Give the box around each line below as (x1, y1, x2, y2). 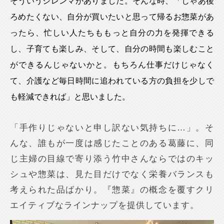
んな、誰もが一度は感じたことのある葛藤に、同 (10, 138, 214, 148)
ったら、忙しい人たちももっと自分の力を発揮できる (10, 28, 214, 37)
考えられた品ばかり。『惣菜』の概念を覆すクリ (10, 185, 214, 195)
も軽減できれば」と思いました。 (10, 92, 130, 101)
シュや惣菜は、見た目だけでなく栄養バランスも (10, 169, 214, 179)
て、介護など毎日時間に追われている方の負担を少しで (10, 76, 214, 85)
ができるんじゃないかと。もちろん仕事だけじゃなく (10, 60, 214, 69)
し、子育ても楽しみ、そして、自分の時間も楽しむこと (10, 44, 214, 53)
